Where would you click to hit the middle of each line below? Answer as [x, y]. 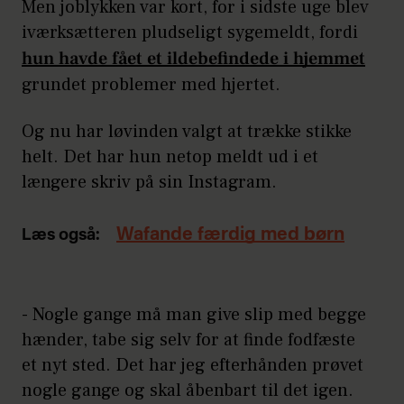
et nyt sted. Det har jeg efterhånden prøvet [193, 365]
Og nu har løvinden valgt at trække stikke [187, 131]
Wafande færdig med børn [230, 235]
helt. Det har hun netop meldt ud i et [170, 156]
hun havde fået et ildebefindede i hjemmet [193, 58]
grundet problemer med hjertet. [151, 84]
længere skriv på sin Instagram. [149, 182]
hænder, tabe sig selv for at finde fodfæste [188, 340]
